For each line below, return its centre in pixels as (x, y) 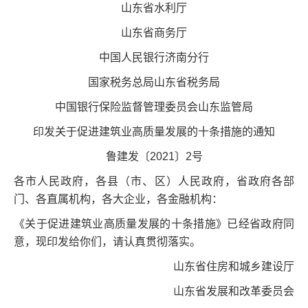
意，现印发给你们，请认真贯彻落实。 (107, 242)
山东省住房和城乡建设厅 (234, 266)
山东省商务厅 (154, 33)
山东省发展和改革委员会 (234, 291)
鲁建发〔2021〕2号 (154, 156)
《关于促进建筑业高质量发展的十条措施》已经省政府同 (154, 224)
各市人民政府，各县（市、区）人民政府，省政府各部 (154, 181)
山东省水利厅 (154, 8)
